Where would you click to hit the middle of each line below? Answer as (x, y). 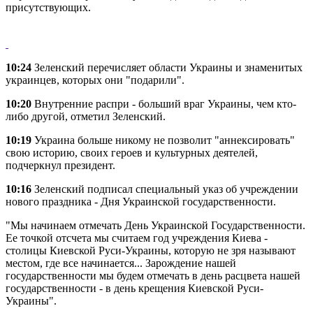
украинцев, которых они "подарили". (95, 80)
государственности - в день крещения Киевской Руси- (134, 289)
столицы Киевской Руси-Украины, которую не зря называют (151, 251)
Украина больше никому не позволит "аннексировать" (163, 140)
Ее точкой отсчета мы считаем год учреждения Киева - (137, 238)
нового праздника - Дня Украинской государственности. (141, 202)
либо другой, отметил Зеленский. (86, 117)
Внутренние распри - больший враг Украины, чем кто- (164, 104)
